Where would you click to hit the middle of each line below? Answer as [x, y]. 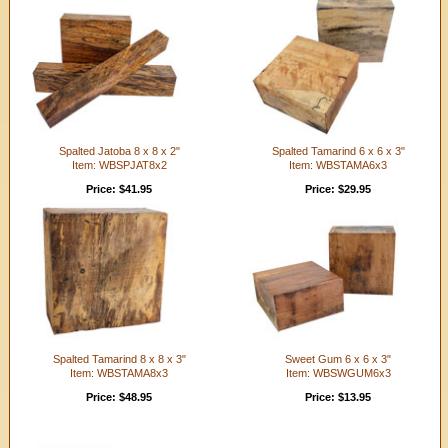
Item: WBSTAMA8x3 [119, 372]
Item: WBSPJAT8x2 [119, 164]
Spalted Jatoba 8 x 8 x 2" [119, 150]
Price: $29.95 [338, 188]
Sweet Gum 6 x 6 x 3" [338, 358]
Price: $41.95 [119, 188]
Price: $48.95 [119, 396]
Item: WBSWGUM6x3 [338, 372]
